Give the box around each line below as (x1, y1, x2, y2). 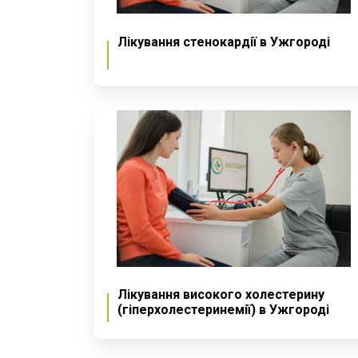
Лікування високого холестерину (117, 287, 324, 303)
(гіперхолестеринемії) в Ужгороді (117, 302, 329, 318)
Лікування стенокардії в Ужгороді (117, 34, 330, 50)
